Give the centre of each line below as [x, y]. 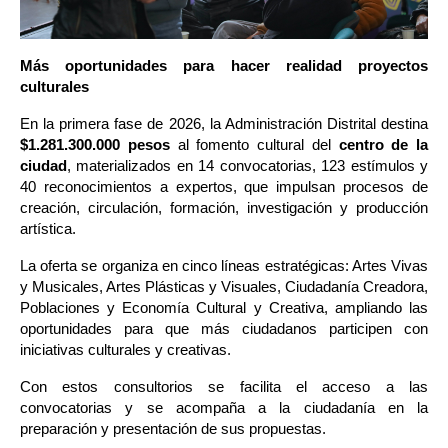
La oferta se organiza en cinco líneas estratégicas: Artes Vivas [224, 266]
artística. [48, 229]
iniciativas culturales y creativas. [125, 350]
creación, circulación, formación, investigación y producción [224, 208]
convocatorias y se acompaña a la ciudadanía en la [224, 408]
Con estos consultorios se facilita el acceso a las [224, 387]
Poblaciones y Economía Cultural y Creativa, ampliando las [224, 308]
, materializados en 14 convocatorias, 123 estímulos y [247, 166]
